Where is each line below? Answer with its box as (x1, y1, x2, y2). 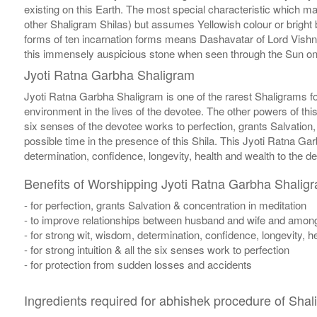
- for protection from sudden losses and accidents (23, 257, 252, 272)
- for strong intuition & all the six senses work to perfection (23, 242, 289, 258)
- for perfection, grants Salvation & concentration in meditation (23, 197, 306, 213)
